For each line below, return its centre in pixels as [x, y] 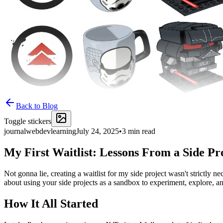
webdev [38, 131]
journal [15, 131]
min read [141, 131]
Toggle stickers [28, 121]
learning [63, 131]
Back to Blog [37, 106]
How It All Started [51, 203]
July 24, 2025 [98, 131]
